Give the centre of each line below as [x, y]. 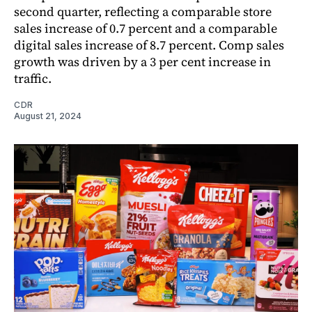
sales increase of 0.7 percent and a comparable [146, 28]
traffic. [33, 78]
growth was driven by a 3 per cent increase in [142, 61]
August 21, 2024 [48, 116]
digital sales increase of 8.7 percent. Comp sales [149, 45]
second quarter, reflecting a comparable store [143, 11]
